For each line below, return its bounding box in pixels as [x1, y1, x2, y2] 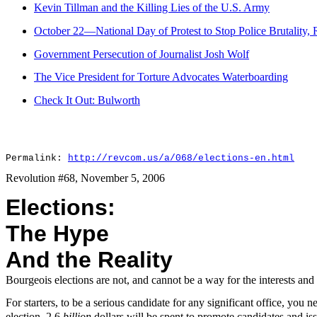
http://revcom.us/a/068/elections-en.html [68, 153, 294, 164]
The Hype [6, 220, 109, 246]
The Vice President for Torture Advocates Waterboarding [34, 71, 288, 83]
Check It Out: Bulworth [34, 94, 140, 107]
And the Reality [6, 246, 173, 272]
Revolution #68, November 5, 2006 [6, 171, 165, 184]
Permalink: [6, 153, 68, 164]
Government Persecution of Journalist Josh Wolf [34, 47, 249, 60]
